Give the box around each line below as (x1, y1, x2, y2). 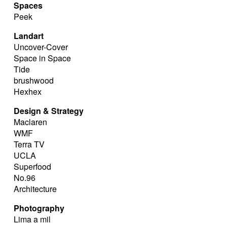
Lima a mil (14, 213, 51, 225)
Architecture (14, 183, 57, 195)
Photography (14, 202, 64, 214)
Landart (14, 30, 44, 42)
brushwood (14, 74, 54, 86)
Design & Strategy (14, 105, 84, 117)
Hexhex (14, 86, 42, 97)
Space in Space (14, 52, 71, 64)
